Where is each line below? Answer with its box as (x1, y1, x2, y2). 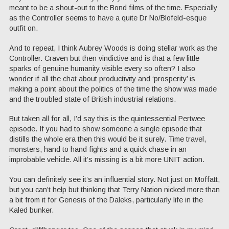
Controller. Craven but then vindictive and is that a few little (9, 54, 199, 62)
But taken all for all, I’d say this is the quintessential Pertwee (9, 114, 205, 123)
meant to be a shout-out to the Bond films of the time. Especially (9, 3, 217, 12)
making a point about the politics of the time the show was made (9, 84, 217, 93)
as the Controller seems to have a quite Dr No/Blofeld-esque (9, 13, 207, 22)
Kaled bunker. (9, 206, 54, 215)
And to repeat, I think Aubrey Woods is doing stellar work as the (9, 43, 217, 52)
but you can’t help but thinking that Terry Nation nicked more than (9, 186, 220, 194)
